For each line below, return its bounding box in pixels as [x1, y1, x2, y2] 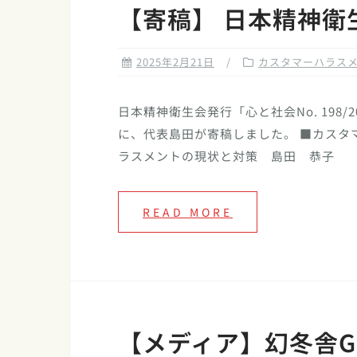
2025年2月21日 [136, 54, 214, 70]
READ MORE [143, 204, 233, 221]
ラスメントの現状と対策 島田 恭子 [118, 147, 335, 165]
